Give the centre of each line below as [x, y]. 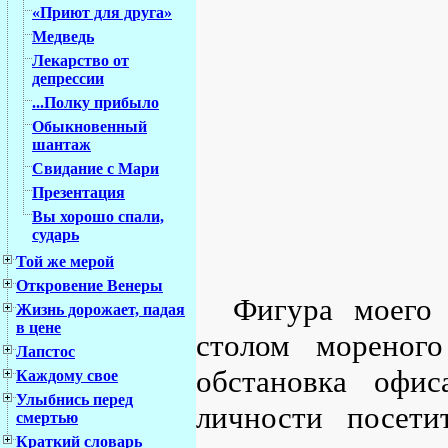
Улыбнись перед [74, 400]
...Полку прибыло [95, 103]
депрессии [68, 79]
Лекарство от [80, 61]
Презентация [78, 193]
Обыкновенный [89, 127]
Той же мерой [65, 262]
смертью [47, 418]
